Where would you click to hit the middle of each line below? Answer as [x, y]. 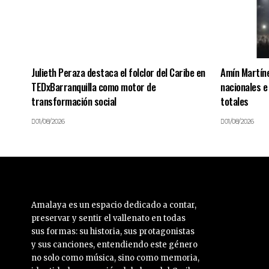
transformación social [74, 101]
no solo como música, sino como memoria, [115, 258]
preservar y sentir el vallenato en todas [108, 219]
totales [234, 101]
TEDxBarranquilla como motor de [94, 87]
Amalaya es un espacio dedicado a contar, [114, 205]
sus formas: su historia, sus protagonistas [113, 232]
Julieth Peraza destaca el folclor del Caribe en [118, 73]
